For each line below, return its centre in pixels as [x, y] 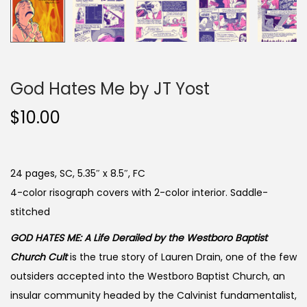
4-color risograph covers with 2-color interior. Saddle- [139, 192]
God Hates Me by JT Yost [110, 88]
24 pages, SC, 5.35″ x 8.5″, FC [78, 173]
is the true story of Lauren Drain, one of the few [182, 257]
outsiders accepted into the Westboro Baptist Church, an [148, 276]
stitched [30, 211]
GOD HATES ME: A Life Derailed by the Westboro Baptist [139, 237]
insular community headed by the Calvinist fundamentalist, [153, 295]
